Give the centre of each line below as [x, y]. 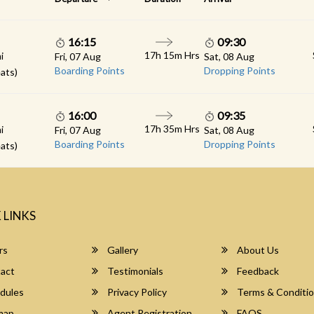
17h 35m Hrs [172, 129]
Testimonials [135, 271]
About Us [257, 250]
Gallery [122, 250]
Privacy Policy [136, 292]
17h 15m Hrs [172, 55]
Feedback [257, 271]
